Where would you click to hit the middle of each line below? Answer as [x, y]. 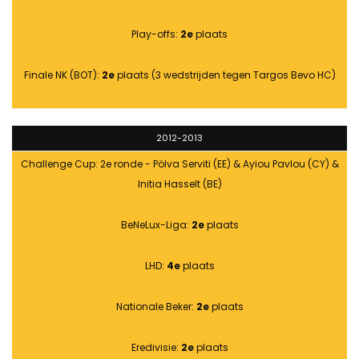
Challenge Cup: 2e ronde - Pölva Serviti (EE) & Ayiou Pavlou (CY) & [179, 164]
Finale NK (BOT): [63, 75]
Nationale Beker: [156, 307]
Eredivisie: [156, 348]
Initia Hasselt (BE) [179, 184]
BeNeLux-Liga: [156, 225]
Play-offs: [156, 34]
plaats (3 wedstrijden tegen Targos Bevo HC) [225, 75]
